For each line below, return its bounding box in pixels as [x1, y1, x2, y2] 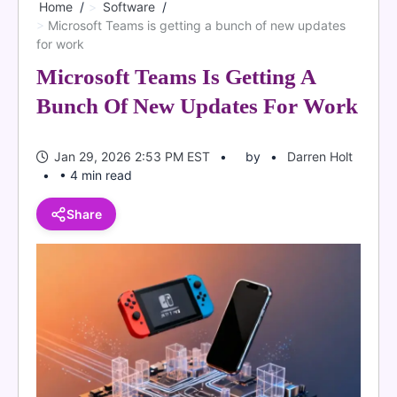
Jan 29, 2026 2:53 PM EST [54, 149, 210, 164]
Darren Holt [287, 149, 353, 164]
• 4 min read [59, 167, 132, 183]
